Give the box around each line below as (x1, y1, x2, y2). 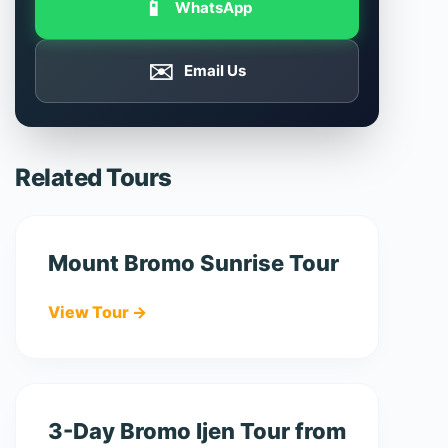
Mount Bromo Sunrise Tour (48, 250, 339, 276)
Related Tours (15, 163, 172, 192)
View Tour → (48, 302, 147, 322)
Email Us (184, 61, 247, 80)
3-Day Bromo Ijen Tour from (48, 418, 346, 444)
